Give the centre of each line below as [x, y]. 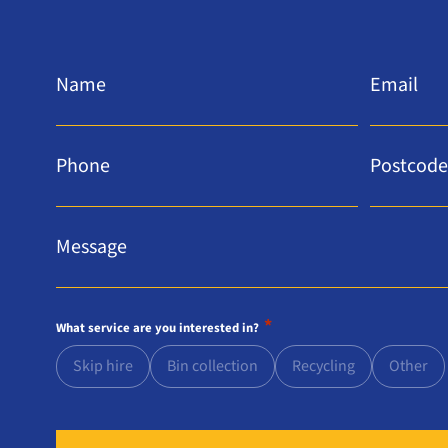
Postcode [396, 159]
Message [80, 240]
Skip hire [103, 366]
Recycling [323, 366]
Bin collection [212, 366]
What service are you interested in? [157, 328]
